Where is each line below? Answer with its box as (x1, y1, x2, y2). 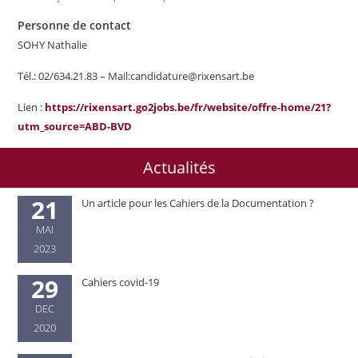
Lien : (18, 100, 46, 114)
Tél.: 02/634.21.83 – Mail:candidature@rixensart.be (18, 69, 255, 83)
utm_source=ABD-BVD (18, 119, 133, 133)
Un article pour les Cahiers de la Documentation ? (81, 196, 314, 210)
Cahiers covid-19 (81, 275, 159, 289)
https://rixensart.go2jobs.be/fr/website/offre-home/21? (45, 100, 332, 114)
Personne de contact (18, 18, 132, 33)
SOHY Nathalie (18, 38, 88, 52)
